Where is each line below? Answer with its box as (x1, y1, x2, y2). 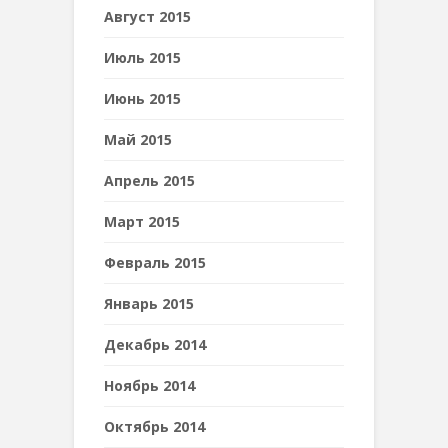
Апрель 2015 (104, 171, 195, 190)
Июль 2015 (104, 48, 181, 67)
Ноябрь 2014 (104, 376, 195, 395)
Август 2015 (104, 7, 191, 26)
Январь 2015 (104, 294, 194, 313)
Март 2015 (104, 212, 180, 231)
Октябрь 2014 (104, 417, 205, 436)
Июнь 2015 (104, 89, 181, 108)
